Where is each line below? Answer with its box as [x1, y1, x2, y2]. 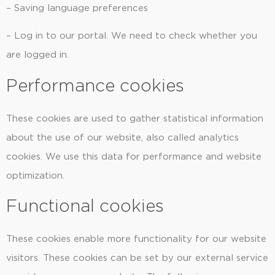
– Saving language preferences [6, 3, 148, 13]
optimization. [6, 171, 64, 180]
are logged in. [6, 50, 69, 60]
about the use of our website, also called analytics [6, 133, 239, 142]
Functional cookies [6, 198, 164, 216]
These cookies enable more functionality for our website [6, 234, 266, 244]
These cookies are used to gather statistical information [6, 114, 263, 123]
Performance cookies [6, 77, 184, 95]
